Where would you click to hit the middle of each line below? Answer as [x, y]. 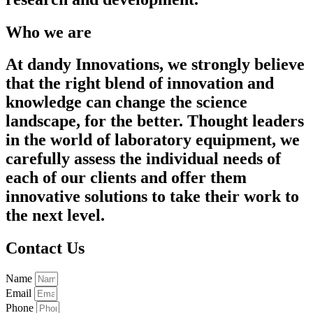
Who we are [49, 32]
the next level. [55, 216]
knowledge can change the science [126, 102]
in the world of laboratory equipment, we [153, 140]
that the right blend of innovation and [140, 83]
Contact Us [45, 248]
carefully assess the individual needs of [143, 159]
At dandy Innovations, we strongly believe [155, 65]
